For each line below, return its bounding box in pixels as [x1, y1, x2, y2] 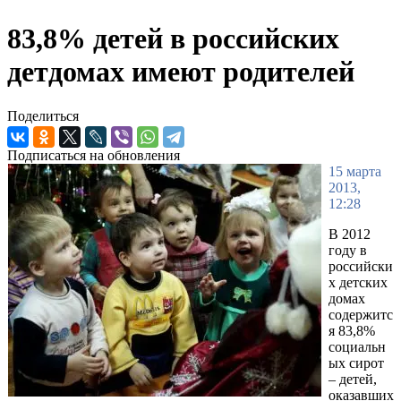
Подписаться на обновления [7, 147, 180, 163]
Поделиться [7, 107, 79, 124]
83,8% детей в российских [7, 22, 339, 55]
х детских [328, 274, 388, 290]
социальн [328, 338, 386, 354]
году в [328, 242, 367, 258]
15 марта [328, 163, 381, 179]
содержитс [328, 306, 393, 322]
